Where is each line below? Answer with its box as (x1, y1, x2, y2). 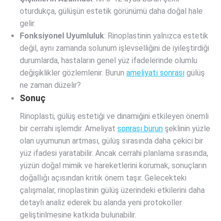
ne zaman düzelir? (20, 80, 81, 90)
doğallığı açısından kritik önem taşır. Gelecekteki (20, 173, 186, 183)
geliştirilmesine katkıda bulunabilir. (20, 210, 136, 220)
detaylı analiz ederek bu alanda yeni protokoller (20, 198, 182, 207)
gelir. (20, 19, 36, 28)
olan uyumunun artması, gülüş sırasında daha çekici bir (20, 136, 203, 146)
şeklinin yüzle (163, 124, 210, 133)
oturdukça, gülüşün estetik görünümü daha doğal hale (20, 6, 203, 16)
